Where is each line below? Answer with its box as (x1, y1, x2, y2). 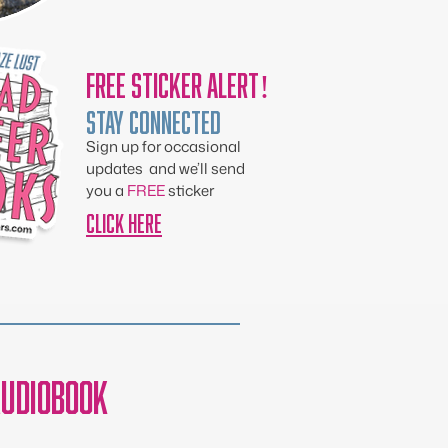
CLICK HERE (86, 205, 162, 235)
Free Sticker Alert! (86, 61, 270, 101)
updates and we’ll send (86, 158, 245, 179)
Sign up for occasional (86, 136, 241, 157)
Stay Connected (86, 100, 221, 136)
